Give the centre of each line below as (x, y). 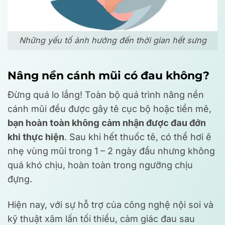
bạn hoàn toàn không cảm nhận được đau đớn (107, 123)
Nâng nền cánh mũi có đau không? (108, 75)
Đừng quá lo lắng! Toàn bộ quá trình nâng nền (106, 94)
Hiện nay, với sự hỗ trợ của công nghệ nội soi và (110, 205)
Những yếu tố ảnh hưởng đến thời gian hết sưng (113, 40)
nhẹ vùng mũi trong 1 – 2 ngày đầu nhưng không (111, 151)
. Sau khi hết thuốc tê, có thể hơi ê (138, 137)
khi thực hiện (36, 137)
